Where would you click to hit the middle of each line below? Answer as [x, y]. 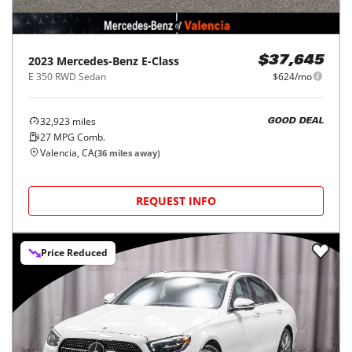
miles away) [134, 152]
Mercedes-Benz [97, 60]
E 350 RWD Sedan [67, 76]
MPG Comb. [78, 137]
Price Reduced [74, 252]
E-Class [160, 60]
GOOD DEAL [295, 122]
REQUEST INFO [176, 200]
